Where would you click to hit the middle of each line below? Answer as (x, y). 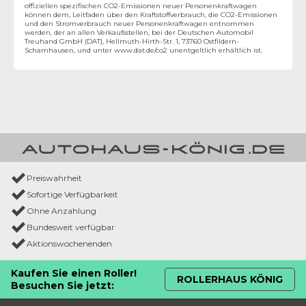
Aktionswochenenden (69, 244)
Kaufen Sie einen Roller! (74, 273)
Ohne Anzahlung (61, 211)
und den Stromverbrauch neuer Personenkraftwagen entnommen (139, 23)
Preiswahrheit (54, 178)
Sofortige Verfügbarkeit (72, 195)
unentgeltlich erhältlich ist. (215, 50)
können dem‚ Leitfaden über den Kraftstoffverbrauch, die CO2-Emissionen (151, 14)
